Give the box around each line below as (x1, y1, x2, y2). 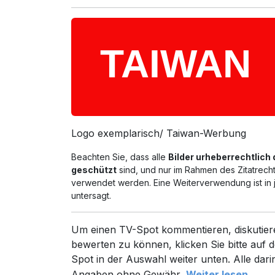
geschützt (71, 165, 117, 175)
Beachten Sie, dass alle (71, 152, 169, 162)
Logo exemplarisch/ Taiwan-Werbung (71, 127, 247, 139)
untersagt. (71, 190, 112, 201)
